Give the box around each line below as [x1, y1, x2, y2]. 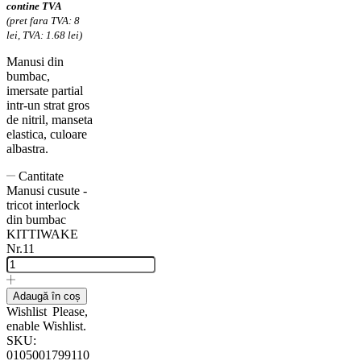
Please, [52, 304, 88, 318]
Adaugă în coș [13, 289, 81, 302]
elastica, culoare [6, 127, 87, 141]
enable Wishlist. [6, 318, 86, 333]
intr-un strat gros [6, 98, 89, 112]
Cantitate [19, 168, 64, 183]
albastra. [6, 141, 48, 156]
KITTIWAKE [6, 226, 78, 241]
